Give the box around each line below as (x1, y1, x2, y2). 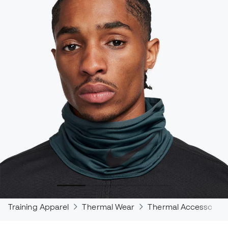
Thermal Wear (82, 202, 135, 212)
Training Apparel (8, 202, 69, 212)
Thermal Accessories (148, 202, 226, 212)
